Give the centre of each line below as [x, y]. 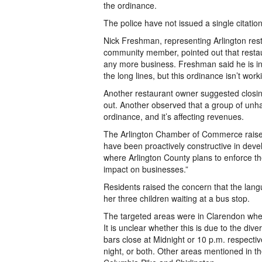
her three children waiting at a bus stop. [177, 198]
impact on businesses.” [146, 169]
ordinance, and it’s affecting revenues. [174, 116]
